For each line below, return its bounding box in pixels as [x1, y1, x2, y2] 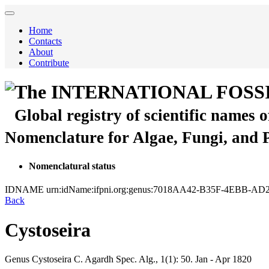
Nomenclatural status [29, 160, 115, 171]
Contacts [29, 36, 62, 46]
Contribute [29, 58, 69, 68]
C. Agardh [74, 254, 113, 265]
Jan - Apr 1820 [195, 254, 252, 265]
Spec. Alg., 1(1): [116, 254, 178, 265]
